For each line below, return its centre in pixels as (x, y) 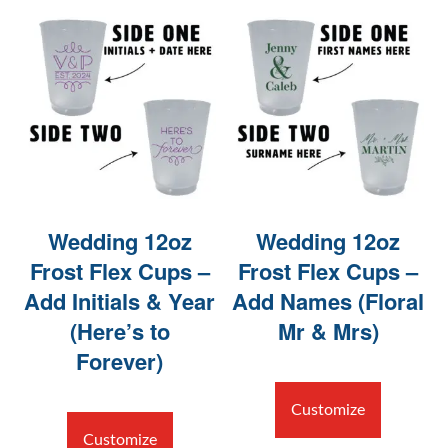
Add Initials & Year (120, 301)
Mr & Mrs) (328, 331)
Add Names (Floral (328, 301)
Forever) (120, 361)
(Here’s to (119, 331)
